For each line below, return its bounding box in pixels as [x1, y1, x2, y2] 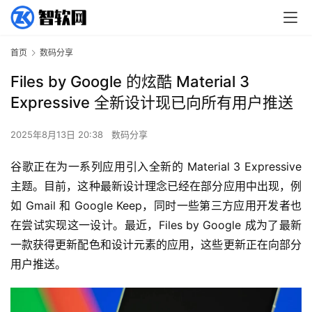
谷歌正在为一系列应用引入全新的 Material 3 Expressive [10, 159, 302, 174]
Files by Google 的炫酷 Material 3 [10, 72, 249, 91]
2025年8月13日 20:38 [10, 129, 106, 141]
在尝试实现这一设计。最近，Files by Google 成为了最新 [10, 218, 302, 233]
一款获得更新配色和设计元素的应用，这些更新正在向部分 [10, 237, 302, 252]
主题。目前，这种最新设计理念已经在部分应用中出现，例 [10, 179, 302, 194]
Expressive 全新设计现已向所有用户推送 [10, 93, 293, 112]
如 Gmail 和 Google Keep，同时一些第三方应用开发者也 [10, 198, 302, 213]
